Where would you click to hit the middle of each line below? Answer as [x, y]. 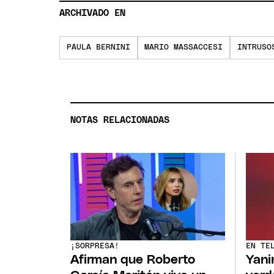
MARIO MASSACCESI [184, 48]
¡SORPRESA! [95, 246]
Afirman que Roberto [133, 260]
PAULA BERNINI [98, 48]
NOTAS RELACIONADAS [120, 120]
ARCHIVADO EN [93, 13]
